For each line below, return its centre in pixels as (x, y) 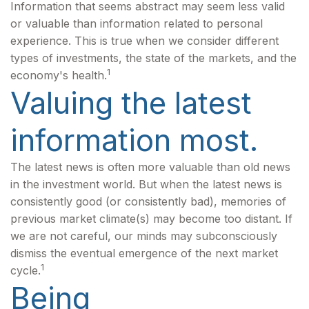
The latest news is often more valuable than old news (150, 167)
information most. (134, 140)
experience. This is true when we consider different (144, 41)
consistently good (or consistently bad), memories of (148, 201)
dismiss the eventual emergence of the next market (144, 253)
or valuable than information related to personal (137, 23)
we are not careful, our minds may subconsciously (144, 236)
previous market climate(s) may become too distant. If (151, 219)
